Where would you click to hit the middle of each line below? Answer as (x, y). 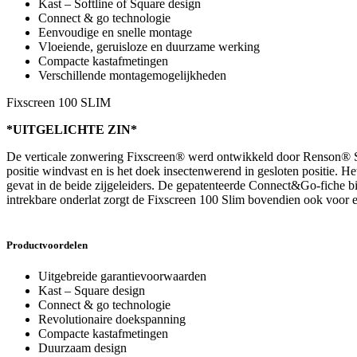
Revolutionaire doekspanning (112, 319)
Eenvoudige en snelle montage (115, 32)
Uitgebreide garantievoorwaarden (122, 276)
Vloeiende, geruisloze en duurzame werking (149, 46)
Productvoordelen (47, 245)
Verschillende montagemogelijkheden (132, 75)
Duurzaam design (82, 347)
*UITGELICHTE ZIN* (72, 129)
